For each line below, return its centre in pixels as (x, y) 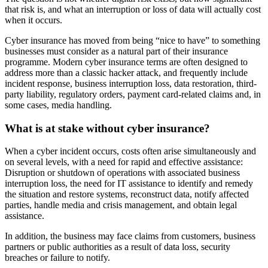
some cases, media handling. (58, 105)
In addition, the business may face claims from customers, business (130, 236)
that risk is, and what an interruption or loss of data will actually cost (133, 9)
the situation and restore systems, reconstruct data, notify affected (127, 194)
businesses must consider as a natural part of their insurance (116, 51)
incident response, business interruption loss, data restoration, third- (131, 83)
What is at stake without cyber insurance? (107, 128)
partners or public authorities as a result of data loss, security (118, 247)
